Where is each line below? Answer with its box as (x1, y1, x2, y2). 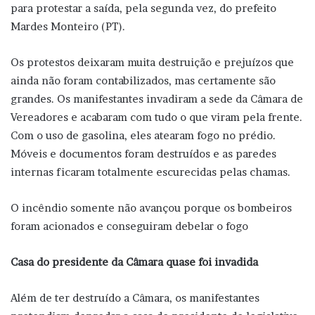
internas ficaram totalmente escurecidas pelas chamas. (11, 165, 293, 179)
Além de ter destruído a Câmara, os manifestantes (11, 290, 259, 304)
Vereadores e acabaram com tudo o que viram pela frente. (11, 110, 302, 124)
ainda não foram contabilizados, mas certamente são (11, 73, 276, 87)
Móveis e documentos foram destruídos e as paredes (11, 146, 276, 160)
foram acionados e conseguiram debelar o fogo (11, 219, 248, 233)
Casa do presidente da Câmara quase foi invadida (11, 255, 258, 269)
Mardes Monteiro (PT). (11, 19, 125, 33)
